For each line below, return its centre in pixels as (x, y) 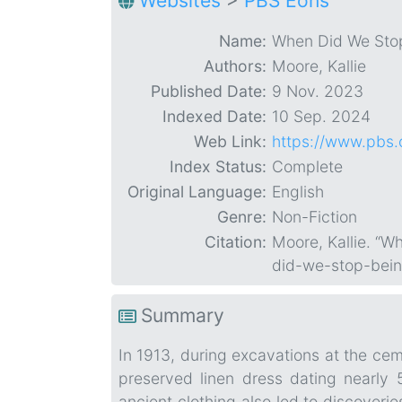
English (298, 192)
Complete (307, 167)
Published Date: (209, 92)
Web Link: (230, 142)
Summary (183, 316)
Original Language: (197, 192)
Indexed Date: (214, 117)
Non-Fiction (315, 217)
